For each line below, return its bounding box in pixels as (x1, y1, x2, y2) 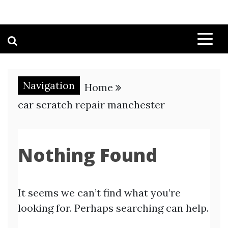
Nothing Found (18, 142, 157, 167)
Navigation (23, 79, 75, 92)
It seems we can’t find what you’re (18, 186, 181, 199)
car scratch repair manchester (18, 98, 165, 111)
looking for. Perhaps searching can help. (18, 202, 209, 214)
